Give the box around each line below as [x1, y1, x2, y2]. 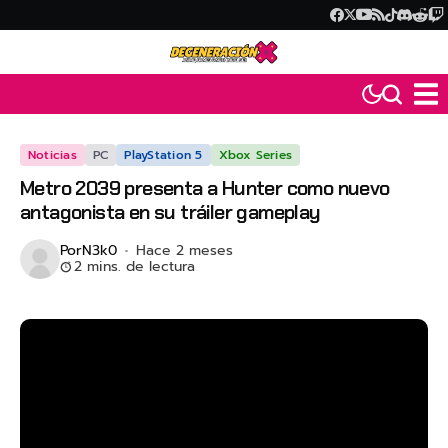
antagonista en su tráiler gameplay [20, 199, 321, 226]
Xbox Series [218, 146, 293, 165]
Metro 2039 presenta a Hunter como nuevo [20, 175, 390, 202]
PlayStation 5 [124, 146, 203, 165]
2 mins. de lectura [74, 256, 195, 278]
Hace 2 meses [135, 240, 233, 262]
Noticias [28, 146, 77, 165]
